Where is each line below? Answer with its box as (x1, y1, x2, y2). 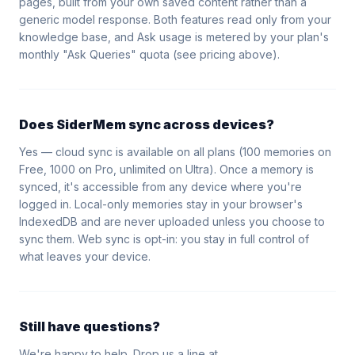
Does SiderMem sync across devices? (19, 116, 274, 132)
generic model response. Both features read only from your (19, 13, 331, 26)
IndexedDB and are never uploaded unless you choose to (19, 215, 325, 228)
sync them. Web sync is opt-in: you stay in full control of (19, 232, 309, 246)
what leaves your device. (19, 250, 151, 263)
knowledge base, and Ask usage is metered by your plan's (19, 30, 329, 44)
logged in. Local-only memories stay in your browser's (19, 197, 303, 211)
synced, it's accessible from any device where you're (19, 180, 302, 193)
